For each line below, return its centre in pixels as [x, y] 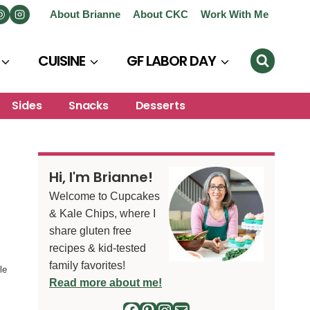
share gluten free [90, 230]
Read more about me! [106, 282]
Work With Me [234, 14]
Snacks [89, 106]
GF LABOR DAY [171, 61]
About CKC [160, 14]
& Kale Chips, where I [102, 213]
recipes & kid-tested [98, 247]
